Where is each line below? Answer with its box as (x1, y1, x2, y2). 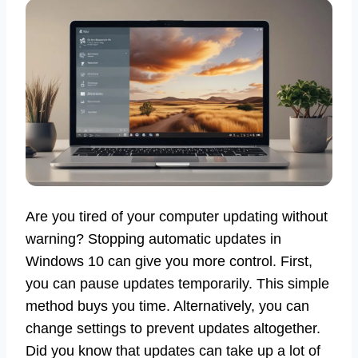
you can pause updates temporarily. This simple (26, 275, 329, 292)
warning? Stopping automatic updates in (26, 230, 281, 247)
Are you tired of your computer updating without (26, 208, 328, 225)
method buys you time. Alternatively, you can (26, 297, 309, 314)
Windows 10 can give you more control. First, (26, 253, 312, 269)
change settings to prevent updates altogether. (26, 320, 320, 336)
